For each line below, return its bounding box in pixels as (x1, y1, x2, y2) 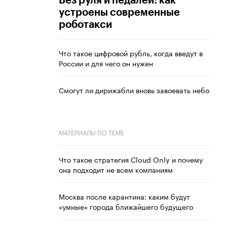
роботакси (59, 20, 112, 30)
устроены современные (59, 8, 180, 18)
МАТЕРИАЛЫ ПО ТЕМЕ (59, 127, 124, 137)
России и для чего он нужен (59, 57, 153, 69)
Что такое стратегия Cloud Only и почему (59, 154, 203, 165)
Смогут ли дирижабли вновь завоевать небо (59, 84, 209, 96)
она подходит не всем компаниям (59, 164, 173, 175)
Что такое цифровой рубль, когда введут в (59, 47, 203, 59)
